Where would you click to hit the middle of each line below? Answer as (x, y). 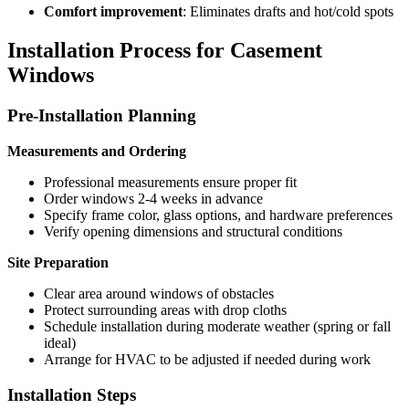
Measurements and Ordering (97, 151)
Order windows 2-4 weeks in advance (153, 198)
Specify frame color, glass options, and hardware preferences (218, 215)
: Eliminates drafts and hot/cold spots (288, 12)
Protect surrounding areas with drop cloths (165, 309)
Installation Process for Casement (165, 51)
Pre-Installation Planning (102, 116)
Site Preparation (58, 262)
